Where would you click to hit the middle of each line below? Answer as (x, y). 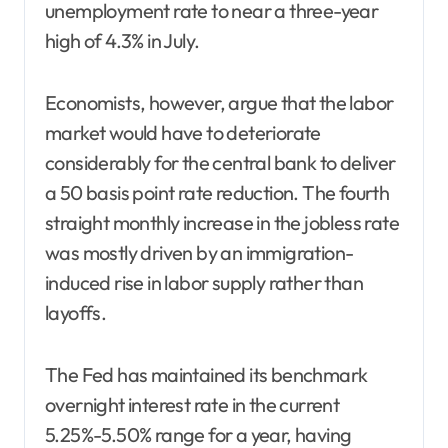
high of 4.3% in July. (122, 40)
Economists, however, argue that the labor (219, 102)
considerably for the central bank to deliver (220, 162)
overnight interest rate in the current (192, 404)
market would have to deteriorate (183, 132)
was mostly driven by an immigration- (199, 252)
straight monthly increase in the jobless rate (222, 222)
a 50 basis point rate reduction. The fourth (217, 192)
